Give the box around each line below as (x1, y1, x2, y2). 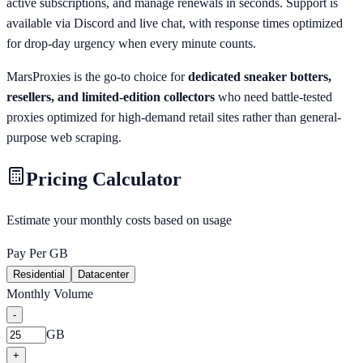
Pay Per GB (6, 246, 68, 261)
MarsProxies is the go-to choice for (6, 69, 188, 83)
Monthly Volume (6, 287, 93, 301)
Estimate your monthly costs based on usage (6, 213, 232, 228)
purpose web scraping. (6, 130, 122, 144)
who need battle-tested (215, 89, 332, 104)
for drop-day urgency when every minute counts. (6, 36, 256, 50)
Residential (13, 268, 65, 281)
